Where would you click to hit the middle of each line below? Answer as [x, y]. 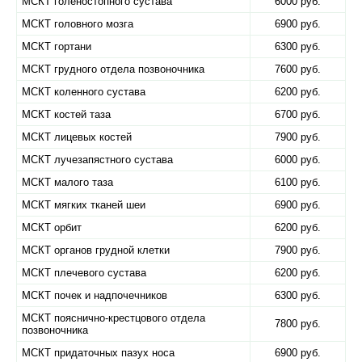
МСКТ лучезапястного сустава [97, 160]
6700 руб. [298, 114]
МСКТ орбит [52, 227]
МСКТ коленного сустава [84, 92]
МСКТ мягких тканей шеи [84, 205]
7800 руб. [298, 324]
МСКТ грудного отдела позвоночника [113, 69]
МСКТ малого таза [67, 182]
